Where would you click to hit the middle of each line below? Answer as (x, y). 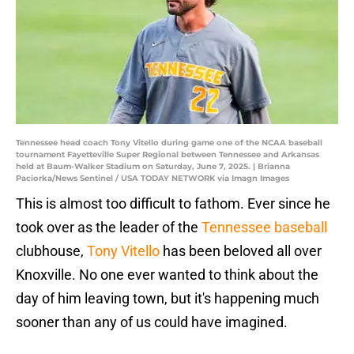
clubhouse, (50, 251)
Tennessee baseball (264, 228)
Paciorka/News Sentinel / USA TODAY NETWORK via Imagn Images (153, 179)
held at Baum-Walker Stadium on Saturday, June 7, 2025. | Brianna (153, 167)
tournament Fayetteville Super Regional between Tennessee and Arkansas (168, 155)
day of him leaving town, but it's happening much (168, 299)
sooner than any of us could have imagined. (152, 322)
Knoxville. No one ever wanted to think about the (167, 275)
